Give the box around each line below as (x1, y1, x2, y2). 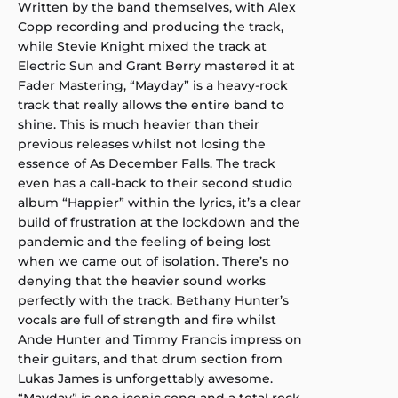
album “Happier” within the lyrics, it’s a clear (18, 194, 301, 211)
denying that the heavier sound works (18, 272, 266, 289)
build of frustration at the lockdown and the (18, 213, 300, 230)
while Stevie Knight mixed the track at (18, 37, 267, 54)
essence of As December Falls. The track (18, 155, 275, 171)
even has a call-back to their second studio (18, 174, 292, 191)
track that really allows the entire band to (18, 96, 284, 113)
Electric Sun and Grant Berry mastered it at (18, 57, 295, 74)
